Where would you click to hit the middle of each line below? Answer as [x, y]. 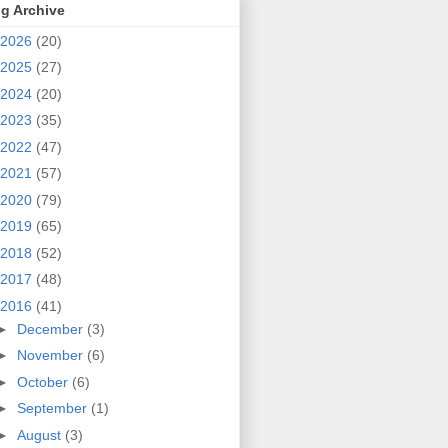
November [51, 355]
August [40, 434]
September [53, 408]
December [51, 328]
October [44, 381]
